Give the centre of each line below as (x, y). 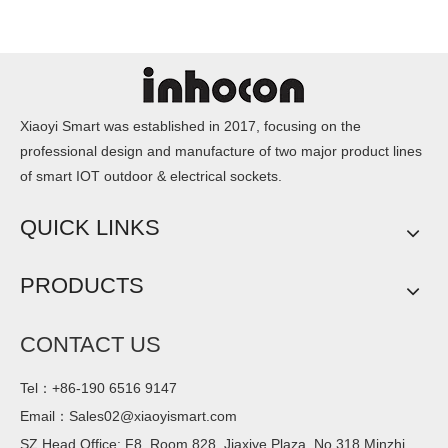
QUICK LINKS (90, 227)
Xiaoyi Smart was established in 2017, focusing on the (190, 126)
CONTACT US (90, 344)
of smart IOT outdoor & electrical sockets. (151, 176)
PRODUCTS (82, 285)
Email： (44, 416)
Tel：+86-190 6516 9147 (98, 388)
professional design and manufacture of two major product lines (221, 151)
